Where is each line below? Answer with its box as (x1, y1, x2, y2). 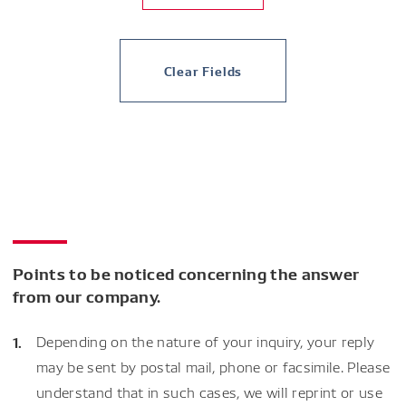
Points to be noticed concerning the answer (13, 261, 360, 285)
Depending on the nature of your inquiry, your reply (36, 332, 375, 351)
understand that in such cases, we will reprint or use (36, 382, 382, 401)
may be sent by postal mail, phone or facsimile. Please (36, 357, 391, 376)
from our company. (13, 284, 161, 307)
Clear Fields (163, 62, 243, 80)
